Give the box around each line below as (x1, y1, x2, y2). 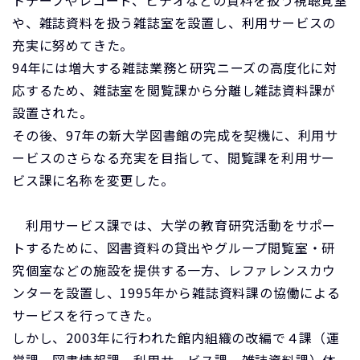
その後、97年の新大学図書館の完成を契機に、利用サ (12, 125, 338, 145)
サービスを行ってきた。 (12, 305, 160, 325)
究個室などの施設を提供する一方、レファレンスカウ (12, 260, 337, 280)
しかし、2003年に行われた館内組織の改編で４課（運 (12, 328, 340, 347)
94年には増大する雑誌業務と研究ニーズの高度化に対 (12, 58, 337, 77)
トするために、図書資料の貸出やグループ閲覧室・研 (12, 238, 336, 257)
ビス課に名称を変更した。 (12, 170, 174, 190)
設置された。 (12, 103, 93, 122)
